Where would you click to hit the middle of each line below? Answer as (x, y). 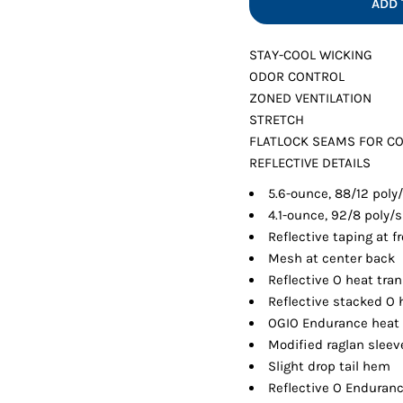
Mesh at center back (332, 259)
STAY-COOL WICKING (311, 55)
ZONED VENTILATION (311, 99)
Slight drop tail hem (330, 367)
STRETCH (277, 120)
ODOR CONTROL (297, 77)
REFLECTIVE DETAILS (310, 163)
